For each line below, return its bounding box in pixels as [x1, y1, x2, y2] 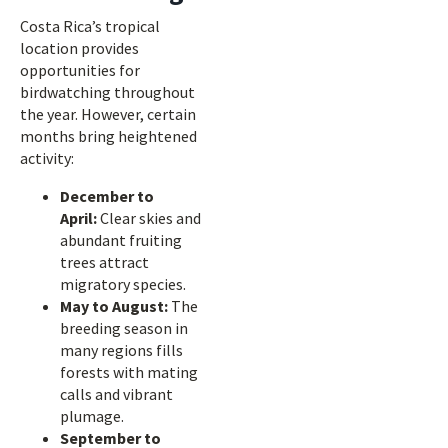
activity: [20, 148, 74, 168]
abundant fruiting [60, 230, 182, 250]
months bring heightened [20, 126, 197, 146]
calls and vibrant [60, 384, 173, 404]
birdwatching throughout [20, 82, 195, 102]
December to [60, 186, 154, 206]
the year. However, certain [20, 104, 196, 124]
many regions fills [60, 340, 183, 360]
